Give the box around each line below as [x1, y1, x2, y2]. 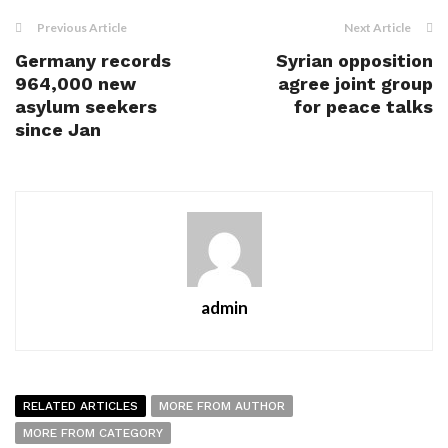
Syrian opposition [276, 50, 433, 71]
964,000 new [15, 73, 136, 94]
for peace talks [294, 96, 433, 117]
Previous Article [37, 20, 127, 35]
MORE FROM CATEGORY [23, 426, 163, 440]
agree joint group [278, 73, 433, 94]
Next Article [344, 20, 411, 35]
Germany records [15, 50, 171, 71]
